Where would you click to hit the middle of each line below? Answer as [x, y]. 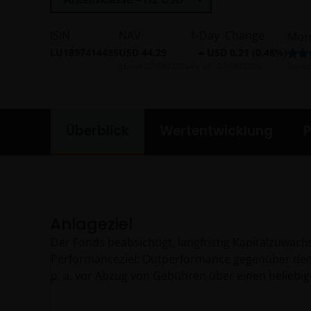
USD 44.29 [143, 52]
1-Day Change [227, 35]
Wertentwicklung [216, 131]
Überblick [98, 131]
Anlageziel [91, 224]
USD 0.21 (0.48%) [247, 52]
